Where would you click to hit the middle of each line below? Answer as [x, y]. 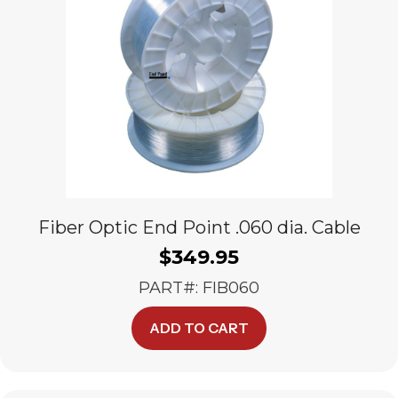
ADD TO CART [199, 328]
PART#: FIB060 [199, 288]
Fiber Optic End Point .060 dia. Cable [199, 227]
